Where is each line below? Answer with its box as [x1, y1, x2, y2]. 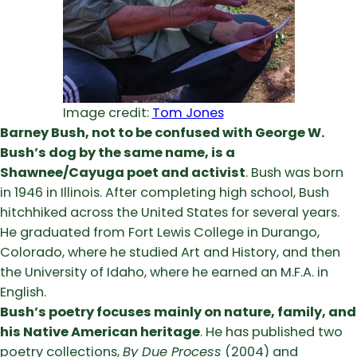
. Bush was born [245, 163, 343, 182]
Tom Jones [151, 104, 224, 123]
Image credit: [62, 104, 152, 123]
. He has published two [200, 323, 343, 342]
